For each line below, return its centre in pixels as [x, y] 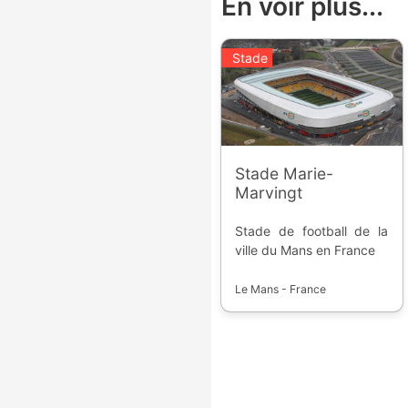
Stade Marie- [285, 173]
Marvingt [269, 192]
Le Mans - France [281, 289]
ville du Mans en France [306, 250]
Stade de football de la [312, 230]
